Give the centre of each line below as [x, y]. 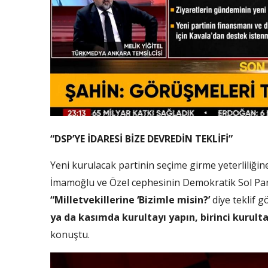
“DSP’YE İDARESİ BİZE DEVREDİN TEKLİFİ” [141, 138]
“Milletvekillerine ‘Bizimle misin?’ [130, 200]
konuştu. [70, 234]
